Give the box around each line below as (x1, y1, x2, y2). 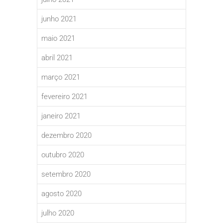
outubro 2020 (41, 150, 84, 160)
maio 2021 (41, 34, 75, 43)
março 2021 (41, 73, 80, 82)
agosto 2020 (41, 189, 82, 199)
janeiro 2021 (41, 111, 81, 121)
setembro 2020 (41, 170, 91, 179)
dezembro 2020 (41, 131, 92, 140)
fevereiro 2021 (41, 92, 88, 102)
